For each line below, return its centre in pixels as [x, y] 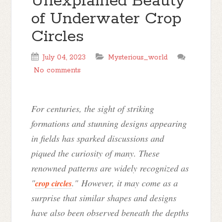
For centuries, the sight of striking [93, 109]
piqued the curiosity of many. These [96, 153]
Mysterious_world [138, 57]
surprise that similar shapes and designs [104, 198]
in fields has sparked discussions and [98, 138]
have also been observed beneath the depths [110, 213]
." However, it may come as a [125, 183]
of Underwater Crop [107, 19]
